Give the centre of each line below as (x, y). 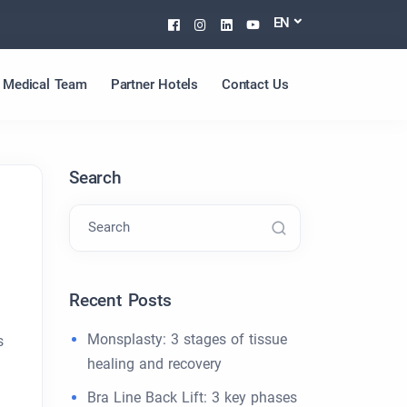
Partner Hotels (154, 84)
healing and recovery (154, 364)
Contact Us (255, 84)
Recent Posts (120, 300)
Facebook (218, 24)
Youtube (292, 24)
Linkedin (266, 24)
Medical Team (45, 84)
